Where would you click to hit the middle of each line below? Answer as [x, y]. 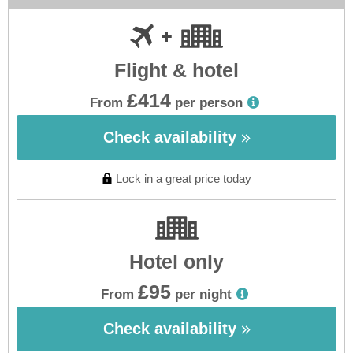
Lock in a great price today [183, 178]
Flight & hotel [176, 70]
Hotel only [176, 262]
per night [203, 294]
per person [208, 103]
